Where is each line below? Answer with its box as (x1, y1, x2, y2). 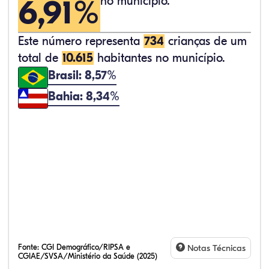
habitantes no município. (94, 51, 225, 65)
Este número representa (18, 34, 144, 48)
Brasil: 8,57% (48, 68, 116, 82)
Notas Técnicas (185, 243, 246, 253)
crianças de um (165, 34, 247, 48)
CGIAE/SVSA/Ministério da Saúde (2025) (18, 252, 157, 261)
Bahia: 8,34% (48, 89, 119, 103)
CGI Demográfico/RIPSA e (41, 243, 130, 252)
